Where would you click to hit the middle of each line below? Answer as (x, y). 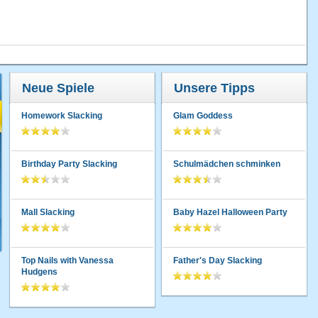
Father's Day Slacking (218, 261)
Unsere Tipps (214, 88)
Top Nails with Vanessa (67, 261)
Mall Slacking (48, 213)
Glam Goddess (203, 116)
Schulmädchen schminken (227, 164)
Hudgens (39, 272)
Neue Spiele (58, 88)
